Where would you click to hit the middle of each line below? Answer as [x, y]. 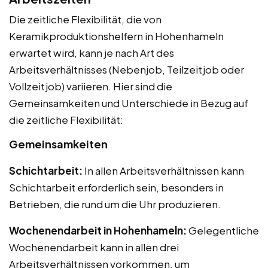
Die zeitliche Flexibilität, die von [85, 19]
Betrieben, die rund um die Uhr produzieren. [115, 204]
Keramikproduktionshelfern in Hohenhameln [116, 36]
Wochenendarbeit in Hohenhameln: [98, 230]
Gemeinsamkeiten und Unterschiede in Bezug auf [129, 103]
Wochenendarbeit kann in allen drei [94, 247]
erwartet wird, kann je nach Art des [92, 52]
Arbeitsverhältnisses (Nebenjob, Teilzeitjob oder [127, 69]
